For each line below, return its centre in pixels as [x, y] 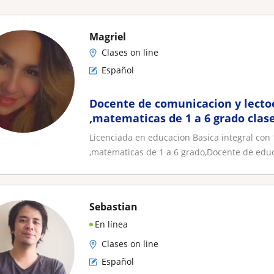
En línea [111, 224]
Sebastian [113, 207]
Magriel [108, 37]
